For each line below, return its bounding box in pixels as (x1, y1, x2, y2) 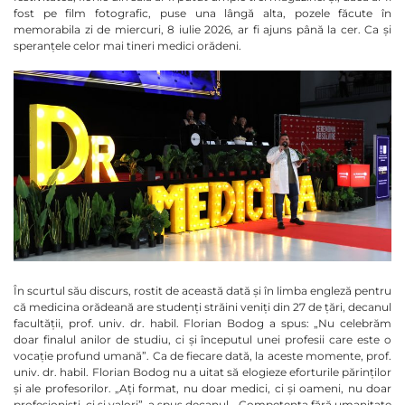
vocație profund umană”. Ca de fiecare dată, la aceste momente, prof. (14, 348, 391, 363)
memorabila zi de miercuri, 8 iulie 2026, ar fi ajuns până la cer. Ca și (14, 22, 391, 36)
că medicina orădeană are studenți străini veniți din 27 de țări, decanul (14, 299, 391, 314)
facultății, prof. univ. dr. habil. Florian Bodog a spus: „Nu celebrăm (14, 316, 391, 330)
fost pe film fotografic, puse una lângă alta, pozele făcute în (14, 5, 391, 20)
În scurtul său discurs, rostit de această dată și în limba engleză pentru (14, 283, 391, 297)
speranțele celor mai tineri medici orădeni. (14, 38, 241, 52)
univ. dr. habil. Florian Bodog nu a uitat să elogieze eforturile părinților (14, 364, 391, 379)
